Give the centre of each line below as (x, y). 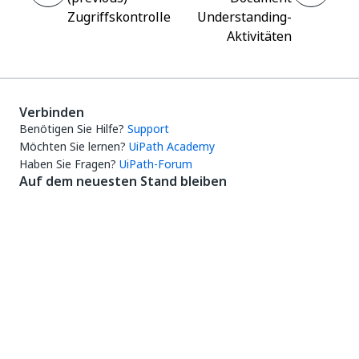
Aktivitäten (259, 36)
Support (148, 129)
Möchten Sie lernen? (73, 146)
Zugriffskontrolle (119, 17)
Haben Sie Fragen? (68, 164)
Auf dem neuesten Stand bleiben (123, 181)
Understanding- (244, 17)
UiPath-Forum (156, 164)
